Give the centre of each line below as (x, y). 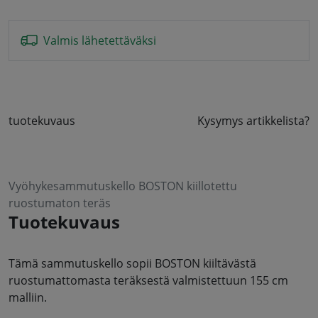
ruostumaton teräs (60, 203)
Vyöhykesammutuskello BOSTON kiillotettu (123, 186)
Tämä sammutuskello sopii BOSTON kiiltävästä (132, 264)
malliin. (28, 298)
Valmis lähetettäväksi (100, 41)
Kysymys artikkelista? (253, 121)
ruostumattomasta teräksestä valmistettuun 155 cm (148, 281)
